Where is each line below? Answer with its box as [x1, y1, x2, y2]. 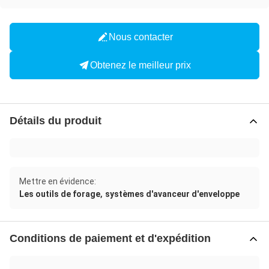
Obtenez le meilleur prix [90, 59, 191, 70]
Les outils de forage [19, 189, 100, 199]
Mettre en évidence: [19, 177, 96, 186]
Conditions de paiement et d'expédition [10, 232, 211, 244]
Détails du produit [10, 115, 101, 127]
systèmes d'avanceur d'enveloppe [105, 189, 240, 199]
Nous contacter [108, 31, 173, 42]
